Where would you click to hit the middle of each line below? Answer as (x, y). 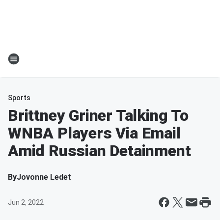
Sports (19, 98)
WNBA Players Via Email (94, 133)
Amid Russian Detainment (99, 151)
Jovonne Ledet (44, 177)
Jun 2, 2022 (26, 202)
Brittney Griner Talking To (98, 115)
